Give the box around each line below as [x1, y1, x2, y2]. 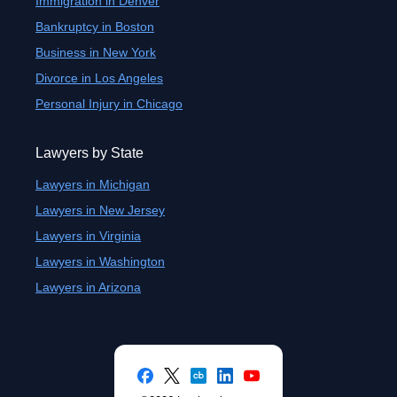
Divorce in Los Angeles [35, 71, 163, 85]
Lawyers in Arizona [35, 280, 141, 294]
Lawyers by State [35, 145, 144, 160]
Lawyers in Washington [35, 254, 165, 269]
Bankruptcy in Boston [35, 19, 154, 34]
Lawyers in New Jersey [35, 203, 165, 217]
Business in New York [35, 45, 156, 59]
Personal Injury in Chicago [35, 97, 183, 111]
